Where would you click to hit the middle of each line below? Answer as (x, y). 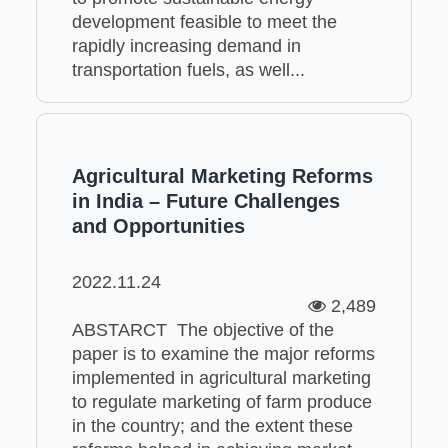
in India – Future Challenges (205, 200)
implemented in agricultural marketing (221, 377)
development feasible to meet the (204, 21)
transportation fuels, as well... (188, 69)
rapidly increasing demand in (186, 45)
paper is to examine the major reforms (223, 353)
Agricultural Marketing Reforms (222, 175)
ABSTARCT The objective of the (202, 329)
